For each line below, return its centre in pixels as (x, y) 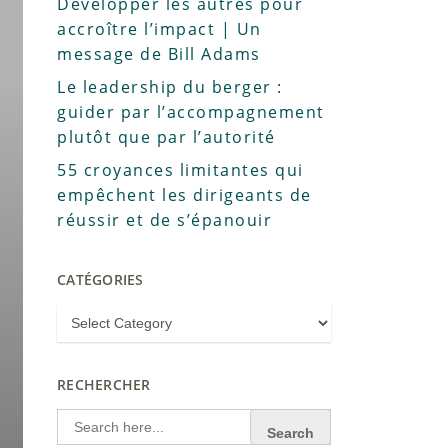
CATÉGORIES (100, 279)
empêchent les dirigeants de (184, 195)
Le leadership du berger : (170, 87)
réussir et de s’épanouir (165, 220)
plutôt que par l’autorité (166, 137)
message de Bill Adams (159, 54)
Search (82, 416)
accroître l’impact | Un (159, 29)
